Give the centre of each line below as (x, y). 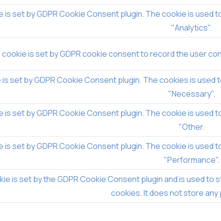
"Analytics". (191, 27)
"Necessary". (191, 93)
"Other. (191, 127)
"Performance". (191, 160)
